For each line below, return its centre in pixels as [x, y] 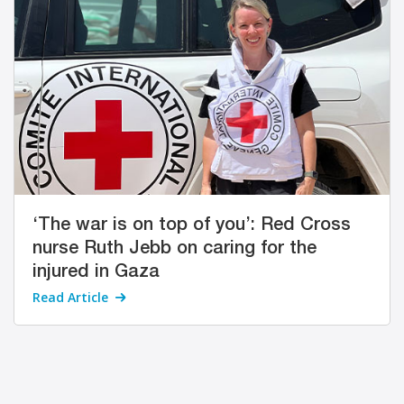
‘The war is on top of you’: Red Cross [192, 225]
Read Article [70, 298]
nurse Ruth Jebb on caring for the [174, 248]
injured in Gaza [96, 272]
